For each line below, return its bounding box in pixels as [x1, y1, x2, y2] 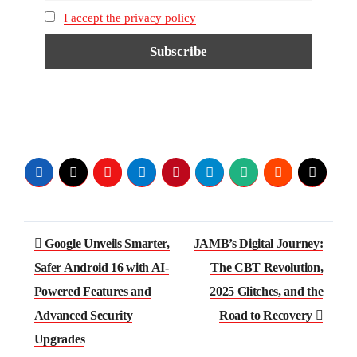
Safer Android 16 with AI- [33, 261, 169, 275]
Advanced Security [33, 308, 133, 323]
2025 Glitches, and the [210, 284, 324, 299]
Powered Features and [33, 284, 151, 299]
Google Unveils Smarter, [41, 237, 170, 251]
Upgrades [33, 332, 85, 347]
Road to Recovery [219, 308, 316, 323]
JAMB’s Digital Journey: [193, 237, 324, 251]
